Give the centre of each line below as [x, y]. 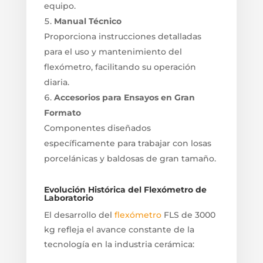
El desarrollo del [79, 215]
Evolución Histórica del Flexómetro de [125, 189]
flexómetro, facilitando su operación [120, 67]
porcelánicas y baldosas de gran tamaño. [130, 158]
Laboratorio [68, 198]
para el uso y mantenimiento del [113, 51]
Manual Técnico [87, 21]
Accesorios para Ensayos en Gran [124, 97]
